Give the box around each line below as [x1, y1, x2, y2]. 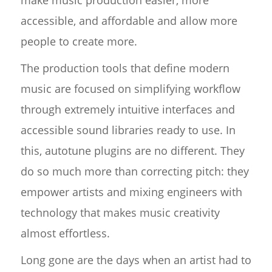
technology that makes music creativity [20, 205, 220, 220]
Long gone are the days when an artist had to [20, 253, 251, 268]
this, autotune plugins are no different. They [20, 143, 245, 158]
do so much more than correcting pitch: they [20, 164, 249, 179]
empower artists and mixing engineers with [20, 185, 242, 200]
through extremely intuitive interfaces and [20, 102, 235, 117]
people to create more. [20, 34, 137, 49]
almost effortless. [20, 226, 110, 241]
